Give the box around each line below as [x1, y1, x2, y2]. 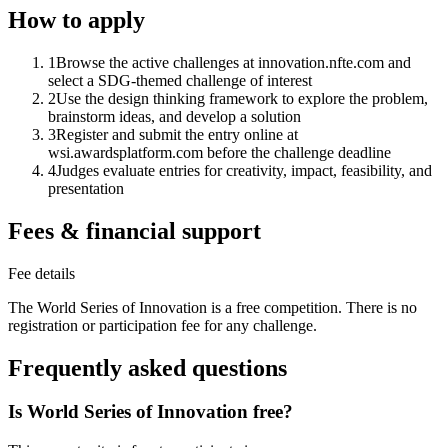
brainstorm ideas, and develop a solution [48, 107, 301, 125]
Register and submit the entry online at [56, 125, 298, 143]
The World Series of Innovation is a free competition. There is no [8, 298, 417, 316]
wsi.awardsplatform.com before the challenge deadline [48, 143, 391, 161]
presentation [48, 179, 124, 197]
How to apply [8, 6, 145, 33]
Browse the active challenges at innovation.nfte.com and [56, 53, 411, 71]
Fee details [8, 264, 75, 282]
